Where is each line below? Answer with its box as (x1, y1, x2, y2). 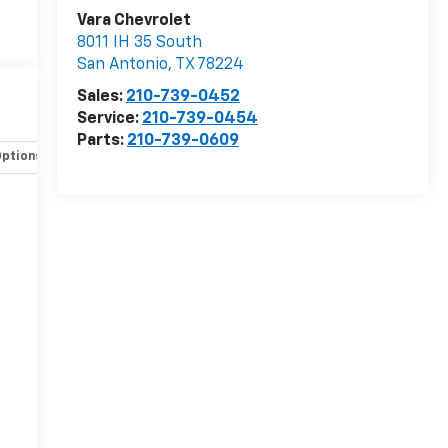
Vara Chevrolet (76, 13, 191, 30)
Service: (76, 111, 142, 128)
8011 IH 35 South (76, 35, 202, 52)
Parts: (76, 133, 127, 150)
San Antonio (76, 57, 168, 74)
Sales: (76, 89, 126, 106)
